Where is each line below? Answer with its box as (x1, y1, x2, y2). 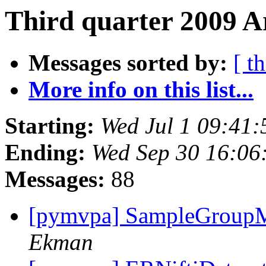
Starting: (5, 113, 94, 139)
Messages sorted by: (28, 50, 227, 76)
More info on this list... (28, 77, 254, 103)
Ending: (5, 140, 85, 166)
